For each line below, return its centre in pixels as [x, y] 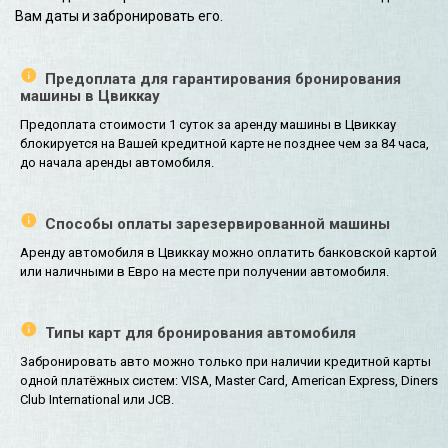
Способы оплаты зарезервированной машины [217, 224]
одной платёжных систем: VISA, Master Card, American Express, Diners [229, 381]
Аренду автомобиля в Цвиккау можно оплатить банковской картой [228, 253]
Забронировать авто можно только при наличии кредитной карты [225, 362]
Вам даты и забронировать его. [119, 15]
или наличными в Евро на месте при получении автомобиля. [204, 272]
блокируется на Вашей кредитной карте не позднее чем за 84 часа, [224, 143]
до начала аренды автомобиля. [117, 162]
